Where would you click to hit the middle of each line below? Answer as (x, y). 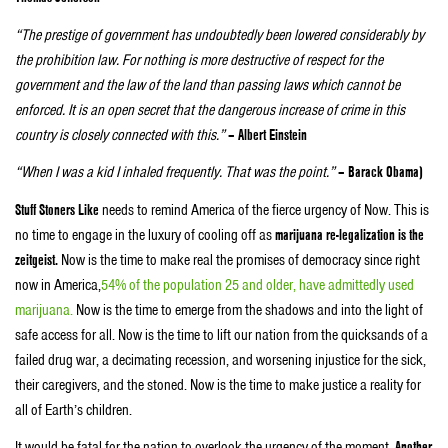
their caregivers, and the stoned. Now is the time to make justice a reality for (218, 384)
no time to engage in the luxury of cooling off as (145, 234)
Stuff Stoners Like (58, 209)
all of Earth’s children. (73, 409)
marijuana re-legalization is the (349, 234)
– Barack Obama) (379, 172)
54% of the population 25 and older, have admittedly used (257, 284)
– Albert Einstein (267, 134)
